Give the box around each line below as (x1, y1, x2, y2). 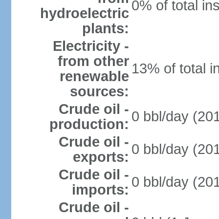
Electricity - (52, 38, 129, 54)
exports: (72, 149, 129, 165)
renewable (59, 68, 129, 84)
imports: (71, 182, 129, 197)
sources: (69, 84, 129, 99)
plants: (82, 21, 129, 36)
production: (49, 116, 129, 132)
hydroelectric (40, 5, 129, 21)
